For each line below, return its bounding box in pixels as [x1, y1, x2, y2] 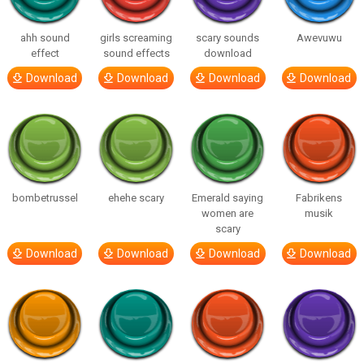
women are [201, 207, 254, 219]
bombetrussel [11, 192, 78, 204]
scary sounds [196, 32, 260, 44]
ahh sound [19, 32, 70, 44]
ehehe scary [108, 192, 165, 204]
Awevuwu [296, 32, 342, 44]
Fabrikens [296, 192, 343, 204]
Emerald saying [192, 192, 264, 204]
